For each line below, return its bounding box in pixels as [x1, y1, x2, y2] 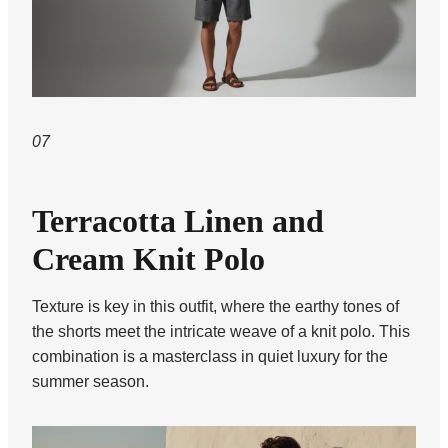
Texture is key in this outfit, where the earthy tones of [32, 298, 399, 316]
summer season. [32, 373, 149, 391]
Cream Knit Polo [32, 241, 265, 278]
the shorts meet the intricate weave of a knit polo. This [32, 323, 410, 341]
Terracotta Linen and [32, 203, 324, 240]
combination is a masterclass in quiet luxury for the [32, 348, 388, 366]
